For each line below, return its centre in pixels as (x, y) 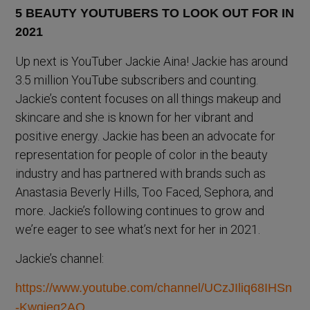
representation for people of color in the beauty (142, 155)
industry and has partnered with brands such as (141, 174)
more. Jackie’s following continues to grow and (140, 211)
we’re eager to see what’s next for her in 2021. (138, 230)
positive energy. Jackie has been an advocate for (146, 136)
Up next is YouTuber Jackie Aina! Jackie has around (152, 62)
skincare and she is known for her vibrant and (135, 118)
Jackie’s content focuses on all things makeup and (148, 99)
